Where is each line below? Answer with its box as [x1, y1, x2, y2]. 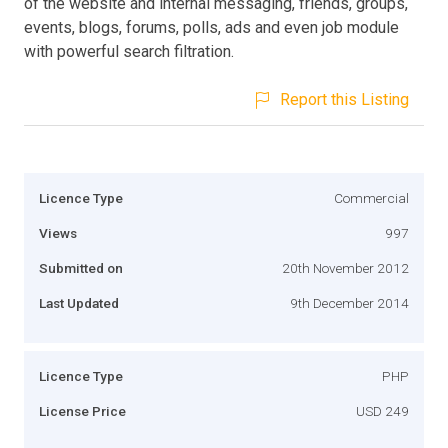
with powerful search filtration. [24, 41, 234, 61]
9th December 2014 [290, 294, 409, 311]
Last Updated [39, 294, 119, 311]
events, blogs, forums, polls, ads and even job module [24, 17, 399, 37]
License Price [39, 402, 126, 419]
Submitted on [39, 259, 123, 276]
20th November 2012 [282, 259, 409, 276]
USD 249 [356, 402, 409, 419]
